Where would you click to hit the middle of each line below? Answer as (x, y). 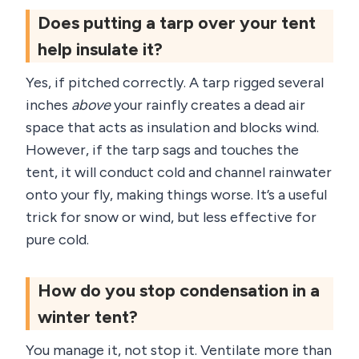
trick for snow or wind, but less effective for (171, 218)
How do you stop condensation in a (179, 291)
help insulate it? (100, 50)
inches (48, 105)
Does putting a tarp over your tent (177, 23)
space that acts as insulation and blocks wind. (172, 128)
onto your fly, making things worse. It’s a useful (176, 195)
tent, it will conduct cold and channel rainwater (179, 173)
